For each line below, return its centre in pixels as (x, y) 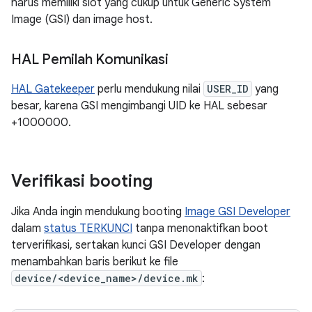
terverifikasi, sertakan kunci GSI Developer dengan (136, 245)
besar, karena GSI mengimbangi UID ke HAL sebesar (139, 106)
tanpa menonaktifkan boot (200, 228)
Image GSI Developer (237, 212)
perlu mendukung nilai (149, 89)
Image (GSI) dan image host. (82, 19)
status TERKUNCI (88, 228)
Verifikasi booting (82, 181)
